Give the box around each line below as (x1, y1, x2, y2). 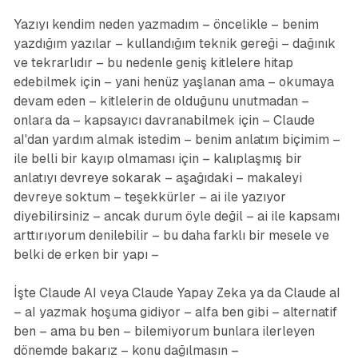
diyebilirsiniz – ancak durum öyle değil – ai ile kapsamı (13, 209, 340, 225)
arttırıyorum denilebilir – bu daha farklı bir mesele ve (13, 228, 329, 244)
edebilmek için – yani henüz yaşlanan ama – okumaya (13, 74, 334, 90)
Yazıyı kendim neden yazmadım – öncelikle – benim (13, 17, 319, 33)
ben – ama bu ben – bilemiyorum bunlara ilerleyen (13, 324, 315, 340)
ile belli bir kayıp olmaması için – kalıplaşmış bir (13, 151, 302, 167)
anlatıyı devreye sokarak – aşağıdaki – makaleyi (13, 170, 302, 186)
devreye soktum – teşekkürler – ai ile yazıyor (13, 189, 286, 205)
